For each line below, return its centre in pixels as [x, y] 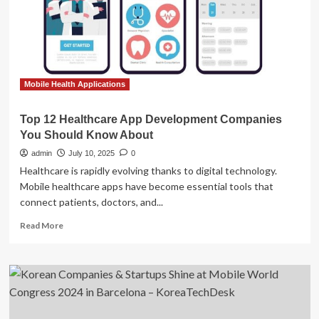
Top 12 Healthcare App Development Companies [151, 119]
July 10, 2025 [91, 153]
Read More [41, 225]
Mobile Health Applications [74, 84]
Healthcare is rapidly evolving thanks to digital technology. [148, 171]
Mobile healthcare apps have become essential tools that [146, 186]
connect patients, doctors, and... [91, 202]
